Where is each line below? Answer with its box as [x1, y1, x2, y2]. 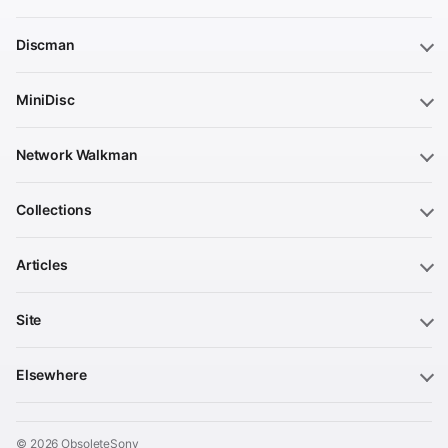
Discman [16, 35, 75, 53]
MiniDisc [16, 90, 75, 108]
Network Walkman [16, 145, 138, 163]
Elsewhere [16, 365, 87, 383]
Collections [16, 200, 93, 218]
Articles [16, 255, 68, 273]
